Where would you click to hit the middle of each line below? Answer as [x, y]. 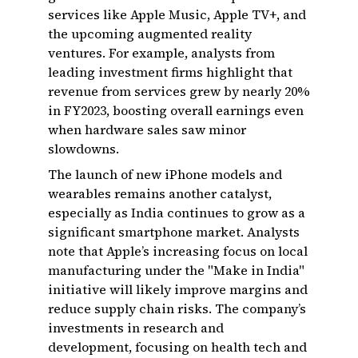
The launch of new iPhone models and [165, 174]
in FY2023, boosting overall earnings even [176, 110]
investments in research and [136, 328]
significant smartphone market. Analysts [174, 232]
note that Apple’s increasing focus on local [178, 251]
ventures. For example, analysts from [161, 53]
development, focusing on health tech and [177, 347]
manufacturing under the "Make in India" [176, 270]
